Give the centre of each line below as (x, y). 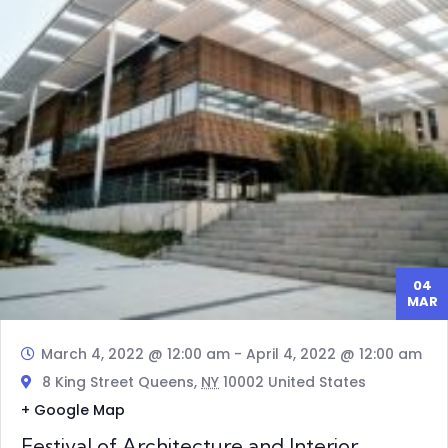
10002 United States (292, 382)
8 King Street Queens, (119, 382)
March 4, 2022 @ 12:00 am (135, 354)
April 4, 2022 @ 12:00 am (334, 354)
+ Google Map (73, 410)
